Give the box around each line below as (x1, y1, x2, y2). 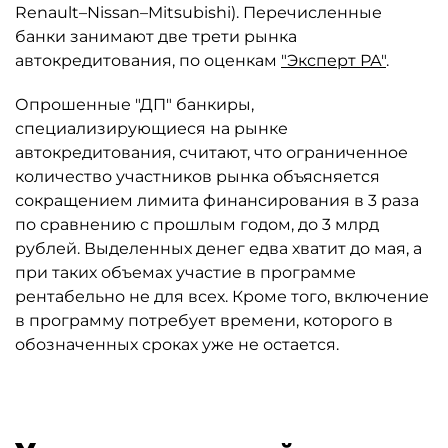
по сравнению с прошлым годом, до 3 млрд (15, 215, 379, 234)
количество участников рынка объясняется (15, 167, 380, 186)
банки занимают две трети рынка (15, 27, 297, 46)
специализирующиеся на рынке (15, 119, 288, 138)
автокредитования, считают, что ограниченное (15, 143, 408, 162)
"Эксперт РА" (281, 51, 386, 70)
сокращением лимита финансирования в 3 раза (15, 191, 419, 210)
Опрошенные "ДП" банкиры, (15, 95, 254, 114)
